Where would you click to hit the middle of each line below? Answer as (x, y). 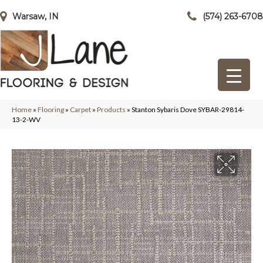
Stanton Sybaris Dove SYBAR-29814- (188, 109)
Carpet (80, 109)
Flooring (51, 109)
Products (111, 109)
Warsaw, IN (36, 16)
